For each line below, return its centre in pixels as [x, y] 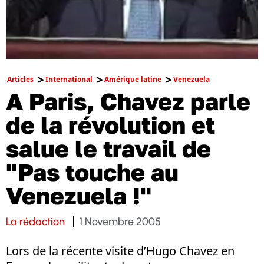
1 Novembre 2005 [120, 222]
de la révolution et [110, 125]
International [69, 79]
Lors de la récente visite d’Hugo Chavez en [120, 251]
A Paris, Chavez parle [128, 101]
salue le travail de [108, 148]
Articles [20, 79]
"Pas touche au [92, 172]
